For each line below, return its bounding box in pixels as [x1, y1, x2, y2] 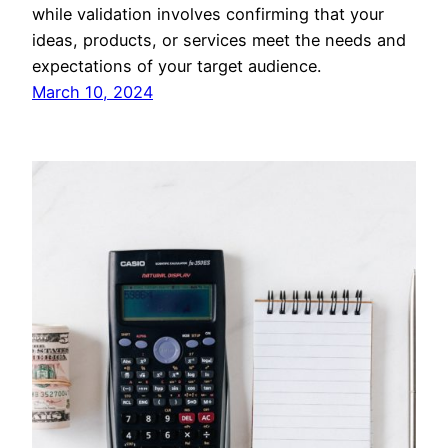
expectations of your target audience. [32, 56, 321, 77]
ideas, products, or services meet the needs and [32, 30, 406, 51]
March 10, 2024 [32, 82, 153, 103]
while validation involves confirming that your [32, 4, 384, 25]
